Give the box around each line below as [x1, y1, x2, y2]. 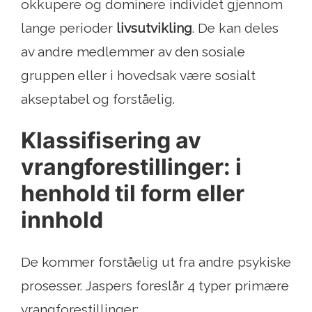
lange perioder [21, 20, 116, 36]
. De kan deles [192, 20, 279, 36]
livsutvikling [116, 20, 192, 36]
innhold [21, 206, 103, 234]
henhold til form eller [21, 180, 244, 208]
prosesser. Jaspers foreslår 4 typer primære [21, 278, 289, 294]
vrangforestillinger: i [21, 153, 242, 181]
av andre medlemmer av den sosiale [21, 44, 245, 60]
